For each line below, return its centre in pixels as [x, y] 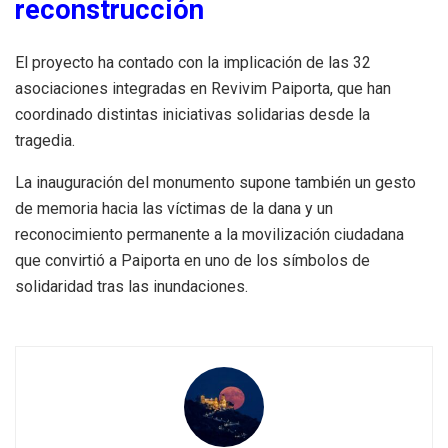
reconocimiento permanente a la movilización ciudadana [209, 234]
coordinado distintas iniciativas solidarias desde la [192, 114]
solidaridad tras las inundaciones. [131, 286]
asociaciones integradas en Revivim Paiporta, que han [203, 88]
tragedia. [45, 140]
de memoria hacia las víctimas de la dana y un [174, 208]
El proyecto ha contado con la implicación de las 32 [193, 62]
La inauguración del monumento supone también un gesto [215, 182]
